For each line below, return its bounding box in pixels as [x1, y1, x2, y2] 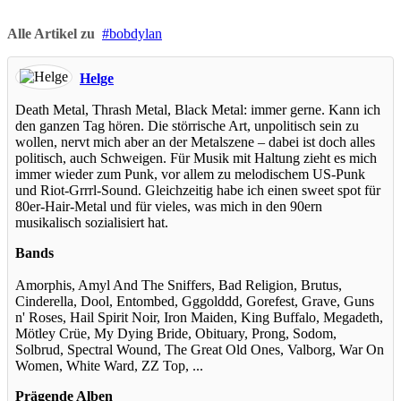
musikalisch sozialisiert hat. [15, 214, 168, 230]
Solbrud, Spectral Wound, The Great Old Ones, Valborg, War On [15, 341, 384, 357]
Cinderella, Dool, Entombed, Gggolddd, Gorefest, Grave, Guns [15, 293, 374, 309]
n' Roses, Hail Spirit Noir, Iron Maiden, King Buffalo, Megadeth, [15, 309, 383, 325]
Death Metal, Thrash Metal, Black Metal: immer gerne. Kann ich [15, 101, 380, 117]
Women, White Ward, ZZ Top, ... [15, 357, 203, 373]
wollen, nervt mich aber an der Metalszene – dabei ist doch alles [15, 133, 375, 149]
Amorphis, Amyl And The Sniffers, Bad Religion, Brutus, [15, 277, 342, 293]
